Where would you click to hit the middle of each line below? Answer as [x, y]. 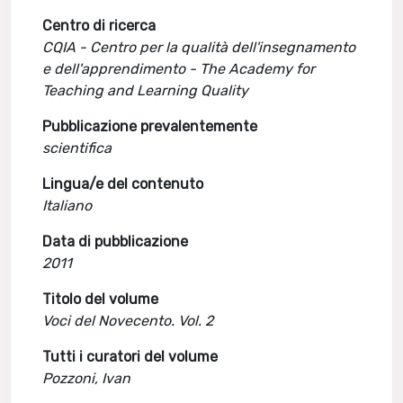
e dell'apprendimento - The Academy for [179, 69]
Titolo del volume [101, 299]
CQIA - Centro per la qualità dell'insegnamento [199, 47]
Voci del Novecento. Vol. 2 [128, 321]
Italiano [67, 206]
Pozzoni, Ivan [87, 378]
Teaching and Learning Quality [146, 90]
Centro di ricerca [99, 26]
